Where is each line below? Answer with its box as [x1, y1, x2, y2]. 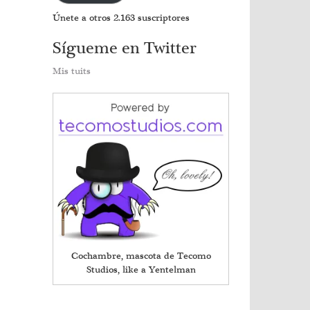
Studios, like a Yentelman [86, 264, 196, 277]
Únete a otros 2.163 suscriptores [53, 12, 190, 24]
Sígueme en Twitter [53, 37, 197, 60]
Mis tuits [53, 65, 91, 77]
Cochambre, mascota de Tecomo [71, 250, 211, 263]
